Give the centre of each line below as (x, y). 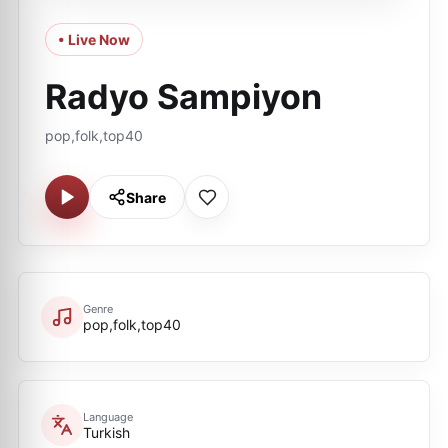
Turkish (106, 432)
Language (108, 416)
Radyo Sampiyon (183, 96)
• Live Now (94, 39)
